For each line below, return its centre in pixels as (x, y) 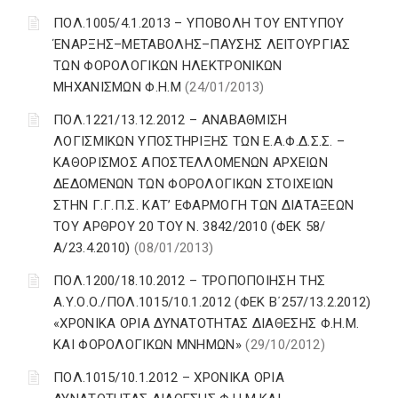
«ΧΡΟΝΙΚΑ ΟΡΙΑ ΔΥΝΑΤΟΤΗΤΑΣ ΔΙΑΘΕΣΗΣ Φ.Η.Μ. (207, 324)
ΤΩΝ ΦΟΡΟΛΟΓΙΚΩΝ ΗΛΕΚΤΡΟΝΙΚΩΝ (168, 66)
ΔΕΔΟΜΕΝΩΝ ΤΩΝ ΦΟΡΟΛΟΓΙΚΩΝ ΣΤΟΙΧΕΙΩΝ (194, 184)
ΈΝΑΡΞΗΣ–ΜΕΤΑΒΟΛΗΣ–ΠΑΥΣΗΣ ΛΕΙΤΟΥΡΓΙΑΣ (202, 45)
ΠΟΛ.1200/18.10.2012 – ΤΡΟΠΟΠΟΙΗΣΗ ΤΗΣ (190, 281)
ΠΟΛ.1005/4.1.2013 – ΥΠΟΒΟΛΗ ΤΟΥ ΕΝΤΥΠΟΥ (199, 24)
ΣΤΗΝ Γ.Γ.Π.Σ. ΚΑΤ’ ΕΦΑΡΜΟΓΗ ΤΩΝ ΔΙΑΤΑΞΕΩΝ (204, 206)
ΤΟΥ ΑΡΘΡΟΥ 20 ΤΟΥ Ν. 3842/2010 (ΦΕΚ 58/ (190, 227)
